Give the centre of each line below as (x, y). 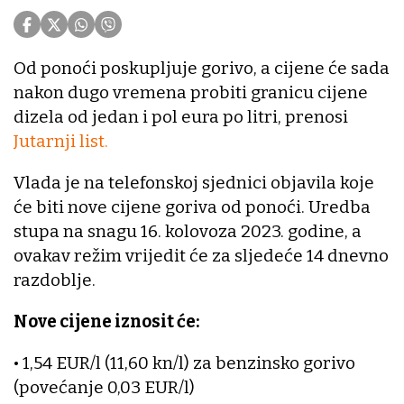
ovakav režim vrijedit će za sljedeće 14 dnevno (201, 256)
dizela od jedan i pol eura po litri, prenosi (181, 117)
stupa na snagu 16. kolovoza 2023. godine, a (188, 232)
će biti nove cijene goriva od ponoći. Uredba (192, 207)
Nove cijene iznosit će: (106, 322)
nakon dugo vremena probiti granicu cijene (191, 93)
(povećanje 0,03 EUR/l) (104, 388)
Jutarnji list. (61, 142)
